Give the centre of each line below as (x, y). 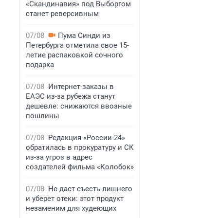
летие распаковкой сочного (74, 55)
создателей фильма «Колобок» (80, 167)
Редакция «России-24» (87, 138)
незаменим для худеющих (71, 208)
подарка (40, 65)
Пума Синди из (84, 36)
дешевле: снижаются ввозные (79, 106)
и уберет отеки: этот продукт (75, 199)
